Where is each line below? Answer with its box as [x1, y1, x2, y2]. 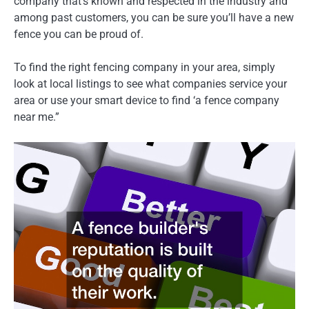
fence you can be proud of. [14, 28, 143, 41]
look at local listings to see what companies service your [14, 77, 287, 91]
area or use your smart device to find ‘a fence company [14, 94, 279, 108]
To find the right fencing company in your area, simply [14, 61, 275, 74]
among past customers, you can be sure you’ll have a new [14, 11, 294, 25]
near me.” [14, 110, 59, 124]
